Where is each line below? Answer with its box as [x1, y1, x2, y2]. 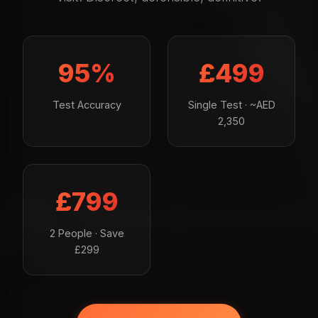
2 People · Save [49, 226, 124, 239]
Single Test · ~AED [187, 98, 275, 111]
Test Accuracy [52, 98, 121, 111]
